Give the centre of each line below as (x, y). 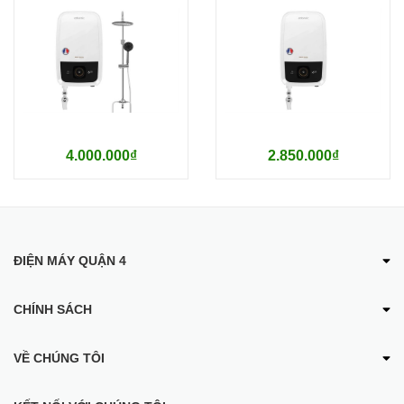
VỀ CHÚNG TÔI (59, 358)
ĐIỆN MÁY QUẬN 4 (70, 261)
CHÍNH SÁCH (53, 309)
